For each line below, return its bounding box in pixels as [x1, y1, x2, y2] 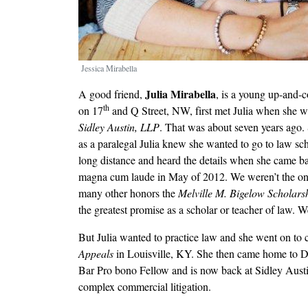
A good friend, [78, 87, 145, 102]
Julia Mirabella [145, 86, 216, 102]
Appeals [78, 246, 113, 261]
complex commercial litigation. [78, 279, 211, 294]
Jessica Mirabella [81, 63, 137, 74]
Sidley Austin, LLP [78, 120, 159, 135]
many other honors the [78, 186, 178, 201]
